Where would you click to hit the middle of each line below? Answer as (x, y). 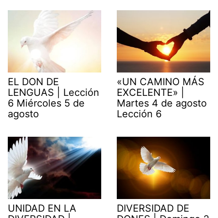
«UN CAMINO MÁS (161, 82)
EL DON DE (33, 82)
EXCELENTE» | (151, 92)
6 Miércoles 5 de (46, 103)
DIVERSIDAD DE (153, 208)
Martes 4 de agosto (162, 103)
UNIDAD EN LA (42, 208)
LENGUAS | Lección (54, 92)
